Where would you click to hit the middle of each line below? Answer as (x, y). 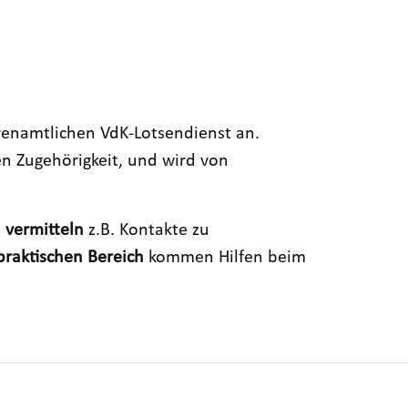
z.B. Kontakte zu (147, 230)
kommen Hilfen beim (225, 257)
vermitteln (45, 230)
